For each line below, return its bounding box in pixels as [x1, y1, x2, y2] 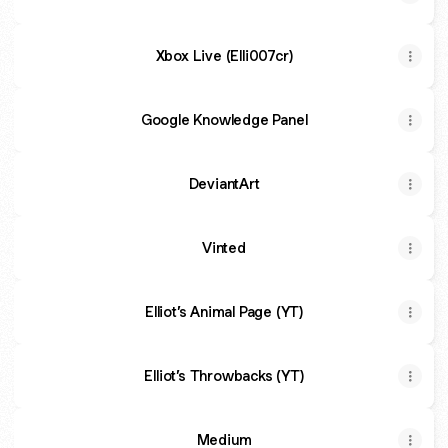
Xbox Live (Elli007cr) [155, 46, 293, 65]
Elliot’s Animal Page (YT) [145, 302, 303, 321]
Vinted [202, 238, 246, 257]
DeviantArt [188, 174, 260, 193]
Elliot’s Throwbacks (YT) [144, 366, 304, 385]
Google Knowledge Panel [140, 110, 308, 129]
